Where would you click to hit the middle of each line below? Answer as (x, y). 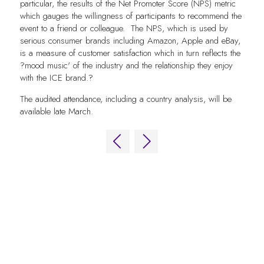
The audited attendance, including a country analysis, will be (126, 99)
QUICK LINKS (70, 183)
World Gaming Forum (87, 256)
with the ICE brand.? (56, 78)
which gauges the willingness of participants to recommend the (131, 16)
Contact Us (68, 235)
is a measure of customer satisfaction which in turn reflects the (130, 53)
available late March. (56, 112)
